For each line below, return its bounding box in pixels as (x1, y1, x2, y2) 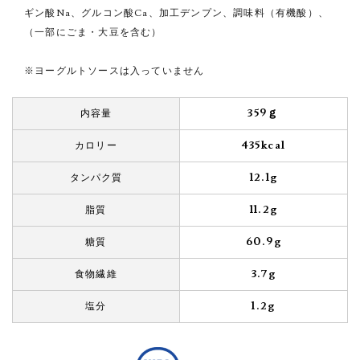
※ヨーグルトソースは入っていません (24, 65, 205, 77)
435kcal (241, 138, 286, 153)
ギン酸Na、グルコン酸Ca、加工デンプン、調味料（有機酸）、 (24, 7, 329, 19)
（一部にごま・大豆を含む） (24, 27, 162, 39)
